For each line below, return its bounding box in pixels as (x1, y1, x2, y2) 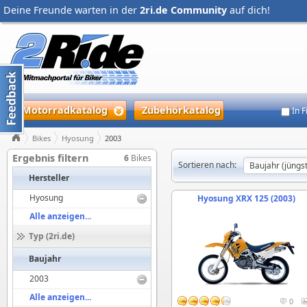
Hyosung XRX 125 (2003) (197, 193, 295, 204)
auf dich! (227, 3, 270, 16)
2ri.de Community (140, 3, 227, 16)
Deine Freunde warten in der (3, 3, 140, 16)
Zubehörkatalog (142, 103, 221, 116)
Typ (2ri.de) (29, 230, 75, 242)
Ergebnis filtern (12, 151, 88, 164)
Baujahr (29, 253, 61, 265)
